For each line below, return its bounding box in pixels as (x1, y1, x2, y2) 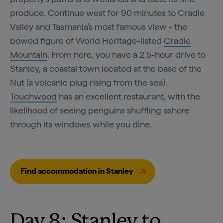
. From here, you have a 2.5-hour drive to (47, 49, 206, 60)
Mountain (10, 49, 47, 60)
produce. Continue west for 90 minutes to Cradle (10, 7, 205, 18)
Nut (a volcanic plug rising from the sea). (10, 77, 167, 88)
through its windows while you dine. (10, 118, 152, 129)
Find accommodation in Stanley (20, 166, 135, 176)
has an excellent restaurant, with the (57, 91, 200, 102)
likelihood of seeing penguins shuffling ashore (10, 105, 190, 115)
